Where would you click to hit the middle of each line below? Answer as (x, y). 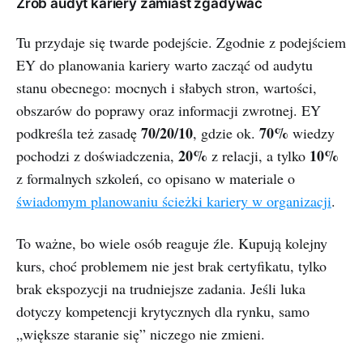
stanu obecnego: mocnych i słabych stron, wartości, (167, 88)
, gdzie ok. (226, 133)
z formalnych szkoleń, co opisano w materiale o (156, 178)
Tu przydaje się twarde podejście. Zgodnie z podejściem (181, 42)
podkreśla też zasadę (79, 133)
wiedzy (312, 133)
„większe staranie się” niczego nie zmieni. (141, 334)
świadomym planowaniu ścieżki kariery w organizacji (174, 201)
